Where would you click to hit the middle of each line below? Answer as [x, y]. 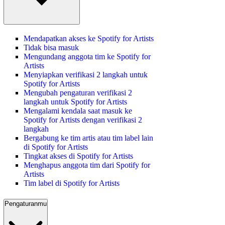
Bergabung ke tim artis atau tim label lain [88, 138]
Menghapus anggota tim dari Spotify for [87, 165]
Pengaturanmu [26, 203]
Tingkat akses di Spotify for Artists [78, 156]
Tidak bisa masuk [51, 48]
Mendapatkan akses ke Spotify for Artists [89, 39]
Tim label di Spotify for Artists [72, 183]
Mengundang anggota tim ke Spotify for [87, 57]
